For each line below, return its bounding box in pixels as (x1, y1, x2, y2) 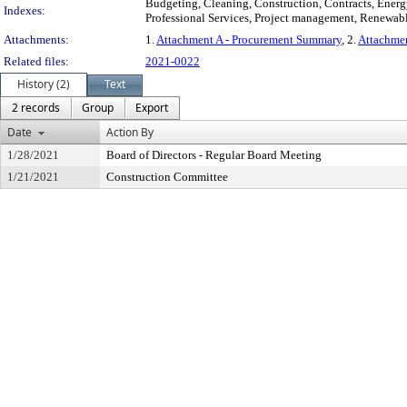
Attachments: (4, 33, 69, 46)
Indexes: (4, 4, 45, 17)
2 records (12, 100, 60, 115)
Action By (106, 124, 154, 140)
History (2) (17, 76, 70, 92)
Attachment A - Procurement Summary (156, 33, 342, 46)
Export (135, 100, 168, 115)
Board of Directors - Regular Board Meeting (106, 148, 322, 162)
